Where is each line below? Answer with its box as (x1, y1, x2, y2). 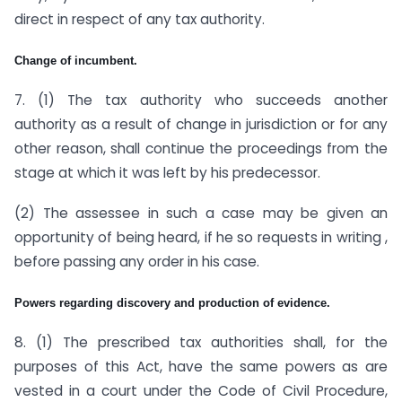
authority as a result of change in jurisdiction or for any (14, 115, 388, 135)
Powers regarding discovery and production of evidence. (14, 295, 330, 310)
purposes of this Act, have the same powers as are (14, 356, 388, 376)
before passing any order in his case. (14, 251, 259, 271)
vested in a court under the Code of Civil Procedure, (14, 380, 388, 400)
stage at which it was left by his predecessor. (14, 163, 320, 183)
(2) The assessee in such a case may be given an (14, 203, 388, 223)
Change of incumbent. (14, 54, 137, 68)
